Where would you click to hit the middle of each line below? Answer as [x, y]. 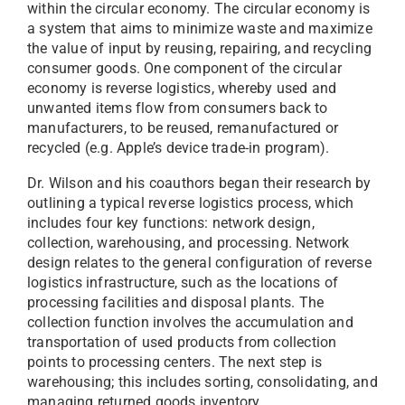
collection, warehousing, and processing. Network [188, 243]
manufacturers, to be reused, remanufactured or [183, 128]
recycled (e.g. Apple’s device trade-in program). [179, 148]
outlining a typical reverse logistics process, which [191, 203]
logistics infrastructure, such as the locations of [183, 283]
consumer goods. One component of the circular [185, 69]
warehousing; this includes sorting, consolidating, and [202, 382]
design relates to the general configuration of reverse [199, 263]
